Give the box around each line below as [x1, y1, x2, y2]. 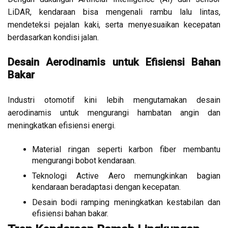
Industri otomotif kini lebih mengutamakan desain [8, 95, 220, 105]
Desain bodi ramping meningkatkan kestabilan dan [32, 197, 220, 208]
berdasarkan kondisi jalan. [8, 33, 99, 43]
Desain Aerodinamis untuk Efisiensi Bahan [8, 56, 220, 69]
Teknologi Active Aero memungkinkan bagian [32, 171, 220, 181]
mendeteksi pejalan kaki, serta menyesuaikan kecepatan [8, 20, 220, 30]
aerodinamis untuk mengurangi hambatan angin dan [8, 108, 220, 118]
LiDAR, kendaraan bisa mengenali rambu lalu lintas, [8, 7, 220, 17]
